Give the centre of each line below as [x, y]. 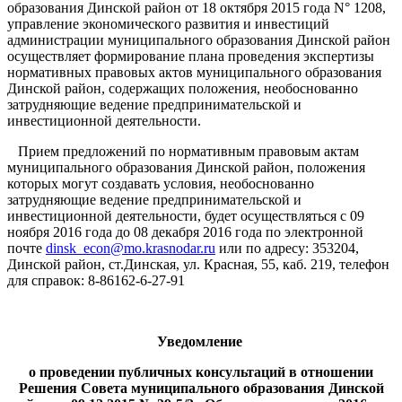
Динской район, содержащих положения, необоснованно [183, 88]
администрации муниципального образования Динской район [199, 39]
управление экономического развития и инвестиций [170, 23]
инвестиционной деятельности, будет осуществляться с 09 [186, 215]
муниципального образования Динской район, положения [186, 167]
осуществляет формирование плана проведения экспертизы [191, 56]
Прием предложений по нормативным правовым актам [183, 151]
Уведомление [201, 341]
